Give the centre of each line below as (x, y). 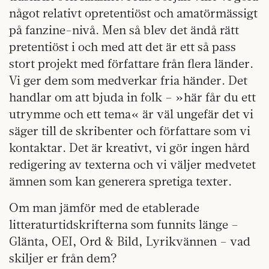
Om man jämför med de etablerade (104, 207)
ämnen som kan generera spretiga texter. (120, 181)
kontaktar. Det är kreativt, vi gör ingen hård (129, 147)
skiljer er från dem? (63, 258)
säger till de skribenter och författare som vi (130, 131)
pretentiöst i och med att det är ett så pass (122, 47)
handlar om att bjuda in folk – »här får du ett (132, 97)
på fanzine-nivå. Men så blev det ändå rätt (124, 30)
